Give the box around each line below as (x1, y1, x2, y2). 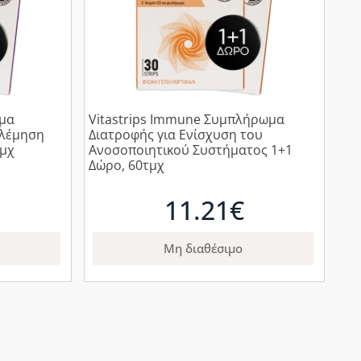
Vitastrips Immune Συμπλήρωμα (89, 110, 285, 129)
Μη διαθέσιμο (164, 240, 243, 257)
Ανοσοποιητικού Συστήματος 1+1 (89, 141, 293, 160)
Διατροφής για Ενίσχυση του (89, 126, 263, 144)
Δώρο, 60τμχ (89, 156, 165, 175)
